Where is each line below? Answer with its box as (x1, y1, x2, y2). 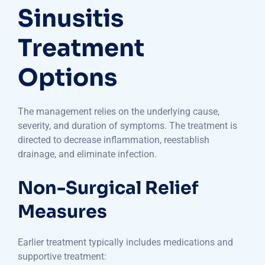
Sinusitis (18, 4, 124, 34)
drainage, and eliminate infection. (18, 148, 157, 160)
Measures (18, 201, 107, 224)
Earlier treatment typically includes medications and (18, 237, 233, 248)
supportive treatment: (18, 251, 106, 263)
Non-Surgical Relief (18, 177, 198, 200)
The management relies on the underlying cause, (18, 106, 219, 118)
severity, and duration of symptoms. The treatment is (18, 120, 237, 132)
